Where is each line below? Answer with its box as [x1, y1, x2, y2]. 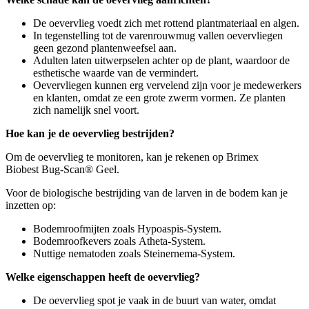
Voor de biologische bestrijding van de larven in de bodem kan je [6, 186, 288, 199]
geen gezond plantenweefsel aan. [33, 41, 177, 54]
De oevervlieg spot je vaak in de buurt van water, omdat [33, 294, 276, 306]
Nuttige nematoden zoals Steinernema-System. [33, 247, 235, 259]
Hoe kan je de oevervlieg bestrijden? [6, 127, 175, 139]
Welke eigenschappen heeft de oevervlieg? [6, 270, 200, 283]
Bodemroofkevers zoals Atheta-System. [33, 235, 206, 247]
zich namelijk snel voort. [33, 103, 139, 116]
